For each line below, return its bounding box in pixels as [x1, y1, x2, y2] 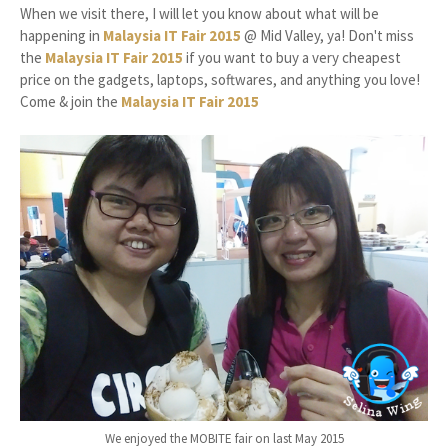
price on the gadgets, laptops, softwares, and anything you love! [20, 70, 420, 89]
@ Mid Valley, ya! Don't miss [241, 26, 414, 45]
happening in [20, 26, 103, 45]
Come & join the [20, 92, 121, 111]
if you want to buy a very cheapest [183, 48, 401, 67]
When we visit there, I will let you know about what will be [20, 4, 379, 23]
